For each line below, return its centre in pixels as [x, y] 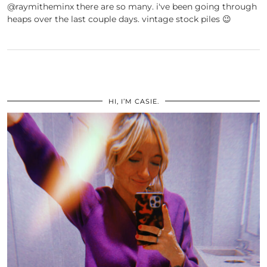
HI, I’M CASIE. [133, 102]
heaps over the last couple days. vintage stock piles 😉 [119, 19]
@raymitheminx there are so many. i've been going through [132, 7]
